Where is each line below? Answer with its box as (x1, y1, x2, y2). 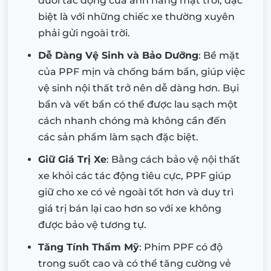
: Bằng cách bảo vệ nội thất (106, 153, 240, 165)
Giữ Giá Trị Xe (38, 153, 106, 165)
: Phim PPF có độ (139, 241, 223, 253)
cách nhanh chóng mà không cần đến (38, 114, 226, 126)
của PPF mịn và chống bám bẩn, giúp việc (38, 65, 245, 77)
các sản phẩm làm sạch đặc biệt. (38, 131, 198, 143)
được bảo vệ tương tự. (38, 218, 146, 230)
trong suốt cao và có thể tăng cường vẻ (38, 257, 231, 269)
